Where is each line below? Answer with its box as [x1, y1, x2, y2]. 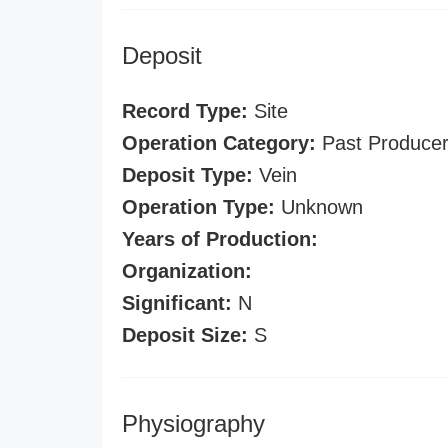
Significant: [122, 292, 232, 314]
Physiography [122, 410, 265, 437]
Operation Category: [122, 132, 316, 154]
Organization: [122, 260, 252, 282]
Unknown [275, 196, 363, 218]
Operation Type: [122, 196, 275, 218]
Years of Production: [122, 228, 318, 250]
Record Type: [122, 100, 248, 122]
